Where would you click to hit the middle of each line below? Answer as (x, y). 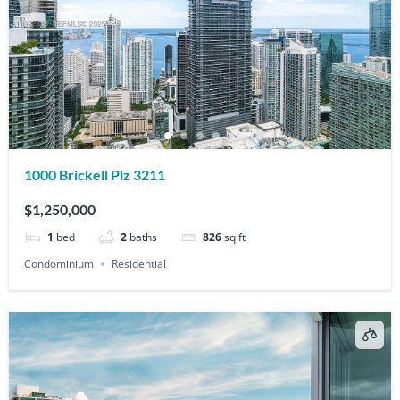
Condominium (59, 263)
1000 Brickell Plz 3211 (95, 175)
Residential (139, 263)
